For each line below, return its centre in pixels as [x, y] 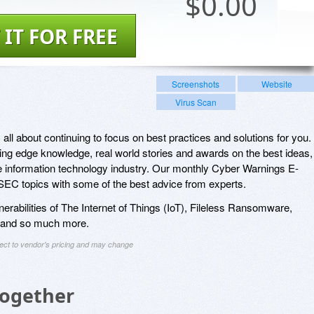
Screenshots [196, 83]
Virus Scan [196, 102]
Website [277, 83]
